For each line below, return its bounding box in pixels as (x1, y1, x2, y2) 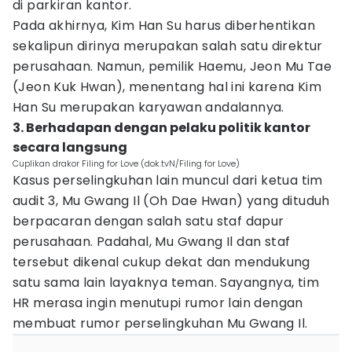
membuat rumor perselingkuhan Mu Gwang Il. (13, 314, 308, 332)
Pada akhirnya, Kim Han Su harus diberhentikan (13, 16, 315, 35)
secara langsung (13, 138, 127, 156)
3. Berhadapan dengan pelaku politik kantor (13, 119, 310, 137)
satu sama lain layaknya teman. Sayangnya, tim (13, 273, 319, 291)
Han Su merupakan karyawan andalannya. (13, 98, 284, 116)
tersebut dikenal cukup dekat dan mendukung (13, 253, 310, 271)
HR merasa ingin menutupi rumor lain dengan (13, 294, 303, 312)
